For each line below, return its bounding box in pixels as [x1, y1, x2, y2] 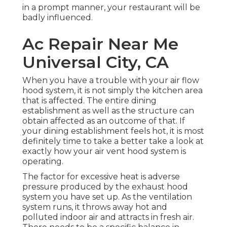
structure [138, 106, 177, 116]
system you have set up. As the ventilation [22, 192, 192, 202]
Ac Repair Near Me [22, 34, 178, 54]
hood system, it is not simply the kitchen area [22, 86, 203, 96]
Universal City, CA [22, 52, 169, 72]
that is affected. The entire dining [22, 96, 157, 106]
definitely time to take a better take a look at [22, 136, 204, 146]
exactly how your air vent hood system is [22, 146, 186, 157]
